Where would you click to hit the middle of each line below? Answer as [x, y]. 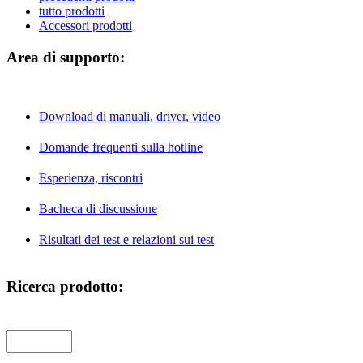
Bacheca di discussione [98, 209]
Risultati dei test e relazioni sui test [126, 240]
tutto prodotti [72, 11]
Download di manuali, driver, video [130, 117]
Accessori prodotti [85, 25]
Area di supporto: [66, 57]
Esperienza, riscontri [91, 178]
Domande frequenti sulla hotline [121, 147]
